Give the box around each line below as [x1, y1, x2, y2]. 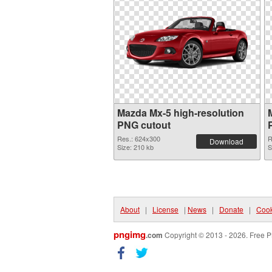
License [152, 204, 178, 214]
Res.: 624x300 [117, 134, 160, 143]
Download [209, 136, 243, 146]
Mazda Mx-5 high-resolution [117, 106, 244, 120]
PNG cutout [117, 118, 171, 132]
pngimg [114, 228, 146, 241]
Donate [219, 204, 243, 214]
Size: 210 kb [117, 142, 154, 152]
